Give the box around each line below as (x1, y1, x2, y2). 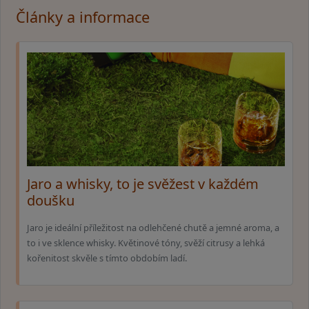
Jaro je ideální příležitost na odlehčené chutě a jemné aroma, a (27, 221, 279, 234)
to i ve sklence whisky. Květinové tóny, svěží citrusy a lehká (27, 236, 265, 249)
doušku (27, 191, 74, 210)
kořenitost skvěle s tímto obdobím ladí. (27, 251, 187, 264)
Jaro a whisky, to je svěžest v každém (27, 175, 259, 194)
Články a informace (16, 7, 150, 28)
